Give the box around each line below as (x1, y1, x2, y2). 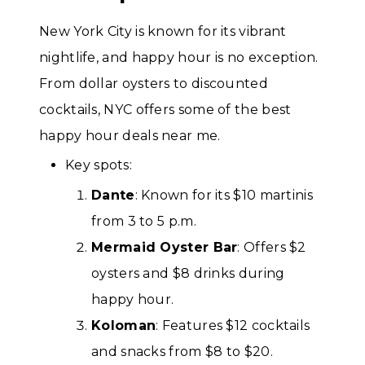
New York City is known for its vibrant (39, 23, 287, 39)
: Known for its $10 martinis (134, 187, 313, 204)
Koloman (91, 318, 156, 334)
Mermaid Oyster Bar (91, 240, 238, 256)
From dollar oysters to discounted (39, 75, 268, 91)
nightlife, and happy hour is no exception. (39, 49, 319, 65)
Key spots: (65, 157, 132, 174)
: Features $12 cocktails (156, 318, 310, 334)
